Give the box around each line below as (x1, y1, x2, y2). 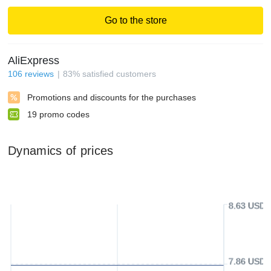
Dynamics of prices (8, 144, 114, 157)
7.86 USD (229, 256, 266, 266)
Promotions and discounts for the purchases (27, 93, 196, 102)
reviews (25, 69, 54, 79)
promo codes (39, 109, 90, 119)
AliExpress (8, 54, 59, 67)
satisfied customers (82, 69, 156, 79)
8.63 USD (229, 201, 266, 211)
